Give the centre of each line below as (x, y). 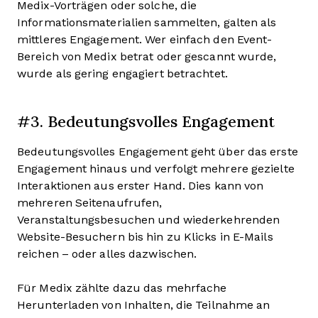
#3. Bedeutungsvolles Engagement (146, 121)
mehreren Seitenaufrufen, (90, 202)
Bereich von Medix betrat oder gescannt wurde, (147, 56)
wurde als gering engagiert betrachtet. (124, 73)
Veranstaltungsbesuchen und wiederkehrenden (149, 219)
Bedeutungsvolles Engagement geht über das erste (158, 151)
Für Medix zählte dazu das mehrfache (122, 287)
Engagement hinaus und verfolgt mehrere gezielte (156, 168)
